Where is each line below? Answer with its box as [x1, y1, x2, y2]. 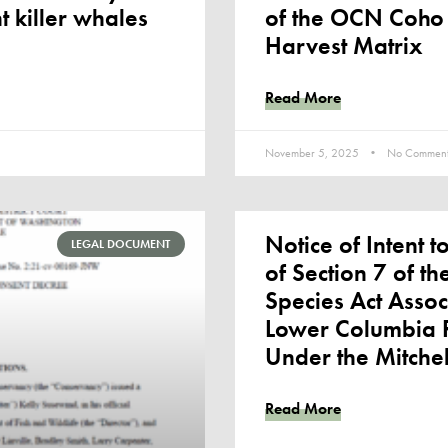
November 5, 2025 [264, 144, 362, 161]
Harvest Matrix [264, 29, 423, 61]
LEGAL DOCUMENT [71, 235, 171, 252]
